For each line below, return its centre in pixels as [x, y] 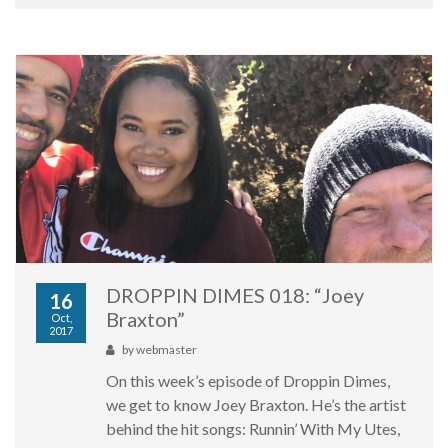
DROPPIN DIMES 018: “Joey [235, 295]
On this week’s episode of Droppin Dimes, [248, 381]
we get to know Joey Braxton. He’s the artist [256, 405]
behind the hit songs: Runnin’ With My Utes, [253, 429]
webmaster [166, 350]
